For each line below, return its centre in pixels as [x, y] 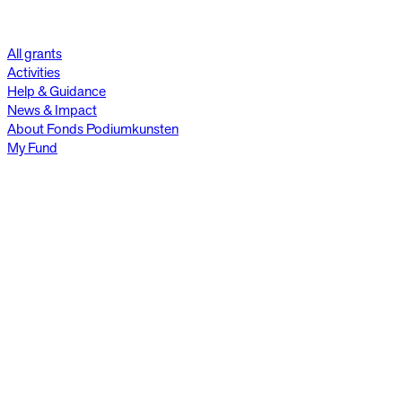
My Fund [32, 147]
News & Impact [52, 109]
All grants [35, 53]
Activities [34, 72]
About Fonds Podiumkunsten [93, 128]
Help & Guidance [57, 91]
